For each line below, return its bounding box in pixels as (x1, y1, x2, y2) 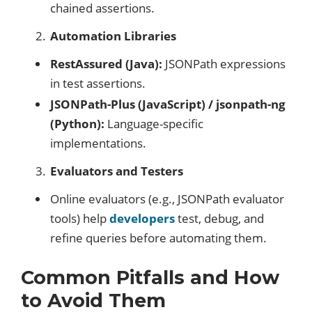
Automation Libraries (50, 28, 176, 45)
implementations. (50, 135, 146, 152)
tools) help (50, 210, 109, 227)
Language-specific (104, 116, 203, 132)
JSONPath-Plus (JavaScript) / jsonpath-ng (50, 96, 286, 113)
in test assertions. (50, 75, 146, 92)
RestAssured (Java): (50, 56, 162, 72)
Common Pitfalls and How (21, 266, 279, 290)
